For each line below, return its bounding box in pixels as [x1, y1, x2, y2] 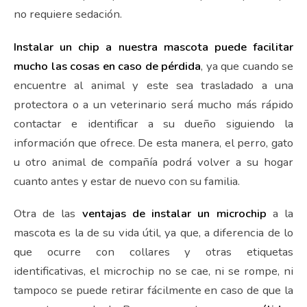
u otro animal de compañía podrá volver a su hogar [14, 153, 293, 170]
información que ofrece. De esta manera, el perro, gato [14, 134, 293, 151]
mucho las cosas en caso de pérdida [14, 58, 201, 74]
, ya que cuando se [201, 58, 293, 74]
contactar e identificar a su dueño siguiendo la [14, 115, 293, 132]
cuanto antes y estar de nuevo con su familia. [14, 173, 240, 189]
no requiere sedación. [14, 6, 125, 23]
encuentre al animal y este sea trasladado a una [14, 77, 293, 93]
